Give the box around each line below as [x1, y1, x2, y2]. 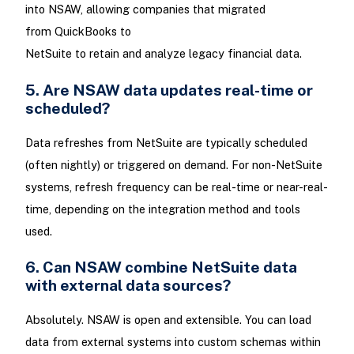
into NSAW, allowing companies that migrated [24, 2, 265, 17]
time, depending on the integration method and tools [24, 201, 300, 216]
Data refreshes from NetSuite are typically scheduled [24, 135, 307, 149]
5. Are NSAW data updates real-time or [24, 80, 313, 99]
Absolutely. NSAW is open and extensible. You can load [24, 313, 311, 327]
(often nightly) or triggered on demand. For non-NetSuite [24, 157, 322, 171]
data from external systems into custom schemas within [24, 335, 321, 349]
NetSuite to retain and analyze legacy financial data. [24, 47, 305, 61]
